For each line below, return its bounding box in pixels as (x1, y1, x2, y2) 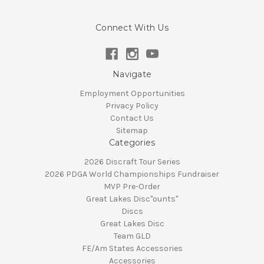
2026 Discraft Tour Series (84, 156, 180, 167)
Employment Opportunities (79, 88, 185, 98)
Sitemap (116, 125, 148, 136)
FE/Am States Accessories (81, 243, 183, 253)
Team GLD (113, 230, 151, 241)
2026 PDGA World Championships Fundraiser (45, 169, 219, 179)
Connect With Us (95, 22, 169, 33)
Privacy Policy (105, 100, 159, 111)
